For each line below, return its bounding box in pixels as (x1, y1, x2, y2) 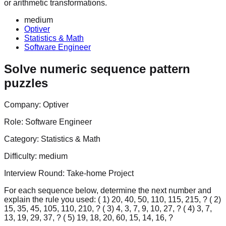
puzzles (4, 76, 48, 90)
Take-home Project (67, 168, 134, 178)
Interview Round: (4, 168, 67, 178)
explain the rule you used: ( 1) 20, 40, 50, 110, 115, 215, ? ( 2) (4, 195, 221, 204)
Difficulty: (4, 151, 39, 160)
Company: (4, 100, 43, 109)
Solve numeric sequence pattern (4, 62, 190, 76)
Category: (4, 134, 41, 143)
